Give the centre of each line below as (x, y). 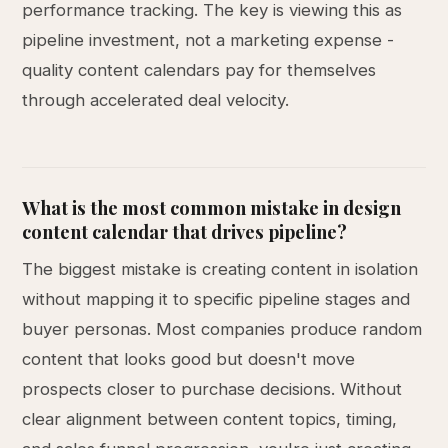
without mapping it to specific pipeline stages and (216, 299)
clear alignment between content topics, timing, (210, 419)
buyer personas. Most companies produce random (222, 329)
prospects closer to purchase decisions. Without (212, 389)
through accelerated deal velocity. (156, 100)
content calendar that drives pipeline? (185, 231)
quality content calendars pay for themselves (199, 70)
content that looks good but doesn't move (189, 359)
